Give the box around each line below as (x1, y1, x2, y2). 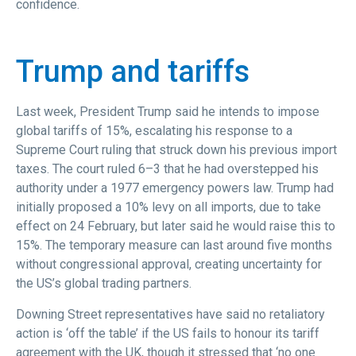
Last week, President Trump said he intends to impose (16, 104, 319, 120)
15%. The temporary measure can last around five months (16, 238, 332, 253)
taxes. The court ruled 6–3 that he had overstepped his (16, 161, 319, 177)
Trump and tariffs (16, 54, 250, 90)
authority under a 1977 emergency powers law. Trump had (16, 180, 334, 196)
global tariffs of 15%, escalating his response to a (16, 123, 292, 139)
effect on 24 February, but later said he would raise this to (16, 219, 335, 234)
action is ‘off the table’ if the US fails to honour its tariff (16, 325, 319, 341)
